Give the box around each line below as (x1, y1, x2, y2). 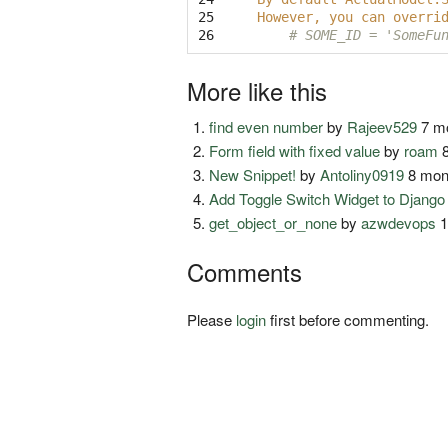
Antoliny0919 (320, 164, 405, 186)
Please (187, 309, 236, 331)
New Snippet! (209, 164, 297, 186)
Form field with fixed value (209, 140, 381, 162)
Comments (187, 254, 302, 290)
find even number (209, 116, 324, 138)
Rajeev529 (347, 116, 418, 138)
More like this (187, 73, 327, 109)
